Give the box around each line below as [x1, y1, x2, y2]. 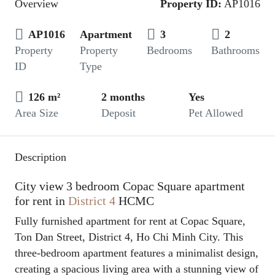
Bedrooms [147, 44, 192, 56]
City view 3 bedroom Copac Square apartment [15, 179, 245, 193]
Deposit [101, 107, 136, 119]
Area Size [15, 107, 58, 119]
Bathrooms [211, 44, 260, 56]
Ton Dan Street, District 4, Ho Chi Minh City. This [15, 231, 243, 243]
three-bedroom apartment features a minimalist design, [15, 247, 258, 259]
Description [15, 151, 66, 163]
